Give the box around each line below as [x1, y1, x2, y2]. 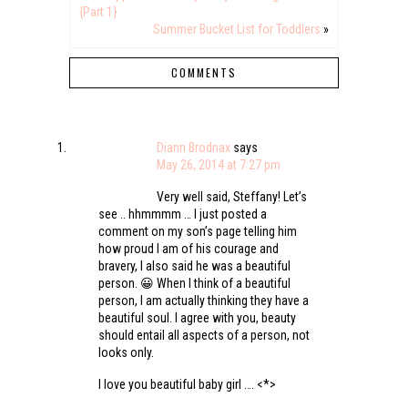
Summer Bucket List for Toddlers [153, 21, 321, 36]
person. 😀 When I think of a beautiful [97, 275, 291, 291]
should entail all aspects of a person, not [97, 327, 310, 342]
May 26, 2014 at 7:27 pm [156, 157, 280, 172]
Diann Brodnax [156, 139, 230, 155]
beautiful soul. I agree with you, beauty [97, 310, 296, 325]
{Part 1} [78, 4, 117, 19]
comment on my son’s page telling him [97, 223, 297, 239]
